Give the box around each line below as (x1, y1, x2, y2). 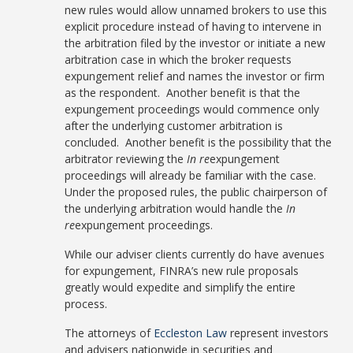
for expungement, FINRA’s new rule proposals (65, 263, 299, 278)
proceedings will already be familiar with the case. (65, 168, 320, 183)
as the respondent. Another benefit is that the (65, 85, 301, 100)
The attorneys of (65, 325, 154, 340)
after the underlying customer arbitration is (65, 118, 284, 133)
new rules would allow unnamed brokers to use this (65, 2, 328, 17)
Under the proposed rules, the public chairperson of (65, 184, 328, 199)
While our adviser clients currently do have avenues (65, 247, 325, 262)
